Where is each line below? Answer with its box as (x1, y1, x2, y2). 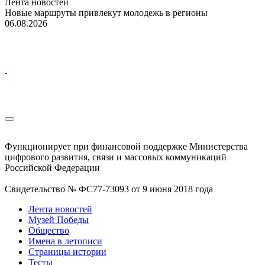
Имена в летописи (28, 235, 102, 246)
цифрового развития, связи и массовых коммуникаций (5, 151, 227, 162)
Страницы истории (28, 246, 106, 257)
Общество (28, 225, 69, 235)
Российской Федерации (5, 162, 100, 173)
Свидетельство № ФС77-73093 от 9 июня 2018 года (5, 183, 213, 194)
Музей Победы (28, 214, 89, 225)
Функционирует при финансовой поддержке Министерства (5, 141, 248, 151)
